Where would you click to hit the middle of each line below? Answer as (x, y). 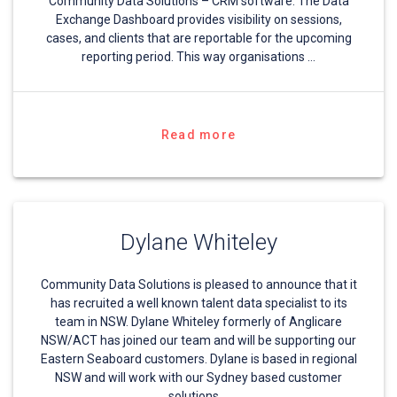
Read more (198, 135)
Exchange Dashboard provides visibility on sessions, (198, 20)
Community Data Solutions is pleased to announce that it (198, 285)
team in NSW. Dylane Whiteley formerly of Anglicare (198, 322)
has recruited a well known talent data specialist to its (198, 304)
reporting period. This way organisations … (198, 57)
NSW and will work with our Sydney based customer (198, 378)
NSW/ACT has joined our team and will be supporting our (198, 341)
